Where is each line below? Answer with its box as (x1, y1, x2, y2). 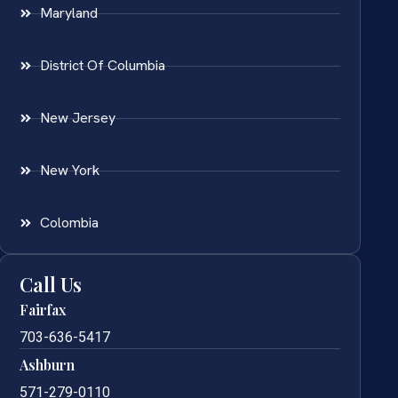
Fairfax (20, 300, 67, 320)
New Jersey (39, 108, 115, 128)
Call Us (20, 271, 83, 298)
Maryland (39, 4, 98, 23)
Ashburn (20, 355, 76, 375)
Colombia (39, 213, 99, 233)
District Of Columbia (39, 56, 165, 76)
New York (39, 161, 99, 180)
